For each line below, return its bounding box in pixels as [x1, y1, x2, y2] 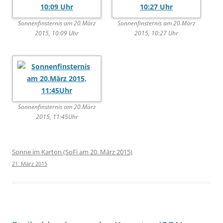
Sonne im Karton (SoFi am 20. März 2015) [12, 147, 132, 157]
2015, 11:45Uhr [35, 112, 78, 121]
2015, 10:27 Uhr [134, 29, 178, 38]
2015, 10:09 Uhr [35, 29, 79, 38]
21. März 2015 [12, 160, 47, 168]
